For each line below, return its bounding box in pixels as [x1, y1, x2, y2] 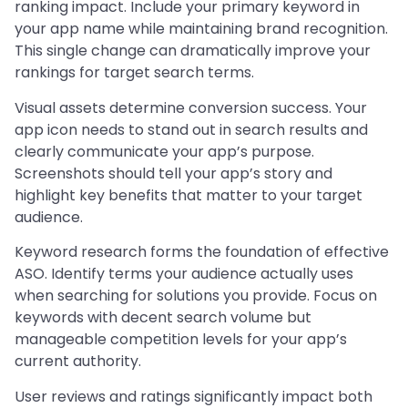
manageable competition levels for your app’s [15, 329, 347, 351]
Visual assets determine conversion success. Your [15, 97, 367, 118]
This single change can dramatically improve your [15, 40, 371, 62]
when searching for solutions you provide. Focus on [15, 285, 377, 307]
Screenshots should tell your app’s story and [15, 162, 332, 184]
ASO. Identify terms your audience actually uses [15, 263, 353, 285]
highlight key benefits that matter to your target [15, 184, 362, 206]
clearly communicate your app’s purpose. [15, 140, 314, 162]
